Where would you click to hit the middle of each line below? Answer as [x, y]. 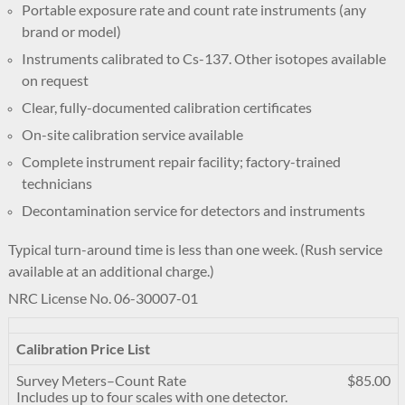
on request [55, 80]
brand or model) [71, 31]
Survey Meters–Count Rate [101, 380]
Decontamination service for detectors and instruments [193, 210]
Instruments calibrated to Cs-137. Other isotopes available [203, 58]
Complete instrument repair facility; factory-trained [181, 161]
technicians [57, 183]
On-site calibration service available [132, 134]
